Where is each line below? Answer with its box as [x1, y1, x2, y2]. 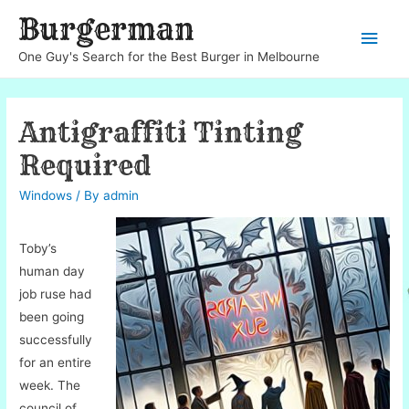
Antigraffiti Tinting [19, 115, 303, 151]
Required [19, 148, 152, 184]
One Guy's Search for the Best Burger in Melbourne [18, 48, 320, 64]
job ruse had [19, 286, 92, 301]
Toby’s [19, 240, 58, 256]
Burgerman [18, 11, 194, 47]
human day [19, 263, 86, 278]
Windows [19, 188, 73, 204]
